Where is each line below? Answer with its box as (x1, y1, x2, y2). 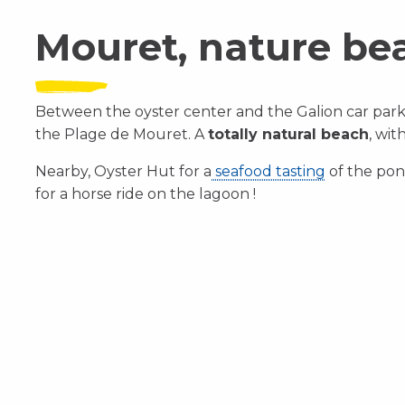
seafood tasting (212, 163, 325, 180)
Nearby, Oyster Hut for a (35, 163, 212, 180)
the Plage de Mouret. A (35, 126, 208, 143)
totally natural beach (208, 126, 369, 143)
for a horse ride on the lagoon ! (35, 185, 256, 202)
